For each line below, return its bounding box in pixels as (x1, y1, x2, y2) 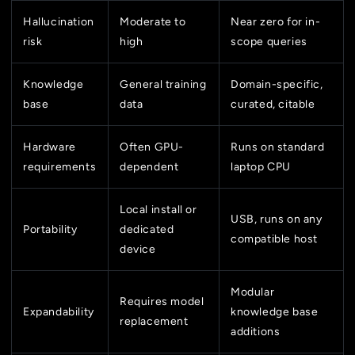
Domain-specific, (231, 78, 323, 92)
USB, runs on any (231, 212, 323, 227)
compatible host (231, 232, 318, 246)
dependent (120, 160, 179, 174)
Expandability (23, 305, 94, 319)
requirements (23, 160, 97, 174)
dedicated (120, 223, 174, 237)
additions (231, 325, 281, 339)
